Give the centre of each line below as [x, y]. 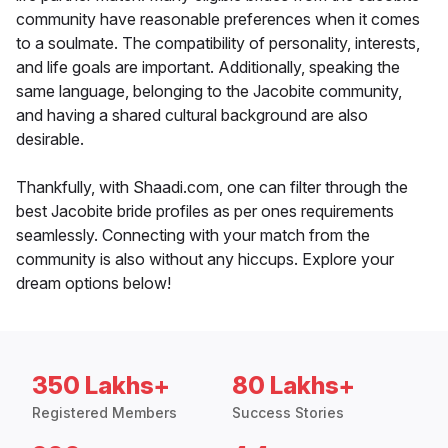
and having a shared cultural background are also [192, 115]
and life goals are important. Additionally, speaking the [208, 67]
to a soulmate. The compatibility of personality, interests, [218, 43]
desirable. [50, 139]
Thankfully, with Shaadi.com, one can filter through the [212, 187]
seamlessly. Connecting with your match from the [193, 235]
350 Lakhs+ [101, 386]
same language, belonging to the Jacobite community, [209, 91]
